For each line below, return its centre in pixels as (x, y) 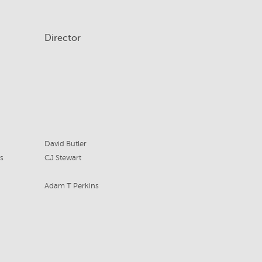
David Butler (65, 144)
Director (62, 38)
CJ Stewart (63, 158)
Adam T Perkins (71, 186)
